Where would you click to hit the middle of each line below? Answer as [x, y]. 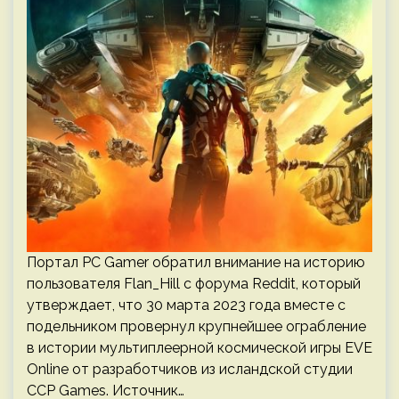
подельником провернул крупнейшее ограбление [196, 326]
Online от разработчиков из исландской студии [190, 369]
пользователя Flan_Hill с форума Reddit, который [194, 284]
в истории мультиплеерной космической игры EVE [199, 348]
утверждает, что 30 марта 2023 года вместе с [186, 305]
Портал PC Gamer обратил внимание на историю [196, 262]
